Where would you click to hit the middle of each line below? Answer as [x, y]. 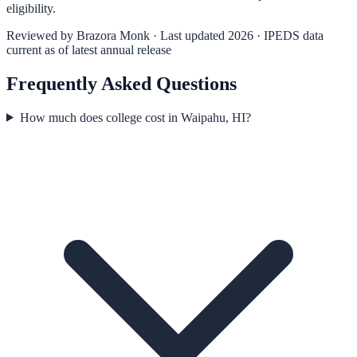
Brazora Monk [113, 35]
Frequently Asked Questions [122, 83]
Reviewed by [41, 35]
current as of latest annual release [89, 49]
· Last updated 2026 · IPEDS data [237, 35]
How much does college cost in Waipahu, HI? [135, 117]
